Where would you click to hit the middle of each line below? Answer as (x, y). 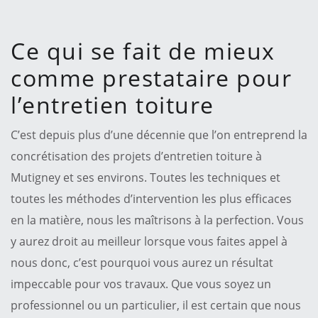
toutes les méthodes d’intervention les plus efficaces (151, 198)
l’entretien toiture (113, 104)
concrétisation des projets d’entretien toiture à (136, 156)
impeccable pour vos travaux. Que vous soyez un (141, 284)
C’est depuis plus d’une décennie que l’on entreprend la (159, 135)
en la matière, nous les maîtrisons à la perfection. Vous (157, 220)
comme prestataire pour (151, 77)
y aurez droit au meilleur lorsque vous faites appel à (149, 241)
